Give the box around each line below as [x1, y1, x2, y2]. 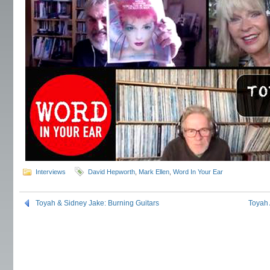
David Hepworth [88, 168, 135, 175]
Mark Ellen [139, 168, 169, 175]
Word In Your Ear [173, 168, 223, 175]
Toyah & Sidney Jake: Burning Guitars [36, 199, 159, 207]
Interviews [36, 168, 66, 175]
